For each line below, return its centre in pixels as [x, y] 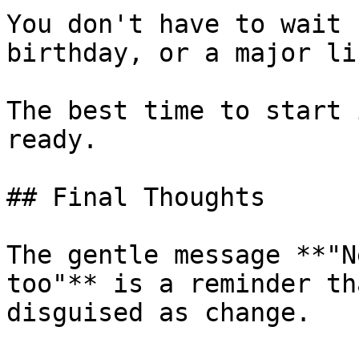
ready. [52, 139]
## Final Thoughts [136, 197]
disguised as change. [159, 313]
